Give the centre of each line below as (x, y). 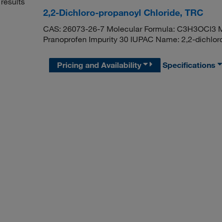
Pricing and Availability (100, 65)
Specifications (190, 65)
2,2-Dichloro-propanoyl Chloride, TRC (123, 12)
